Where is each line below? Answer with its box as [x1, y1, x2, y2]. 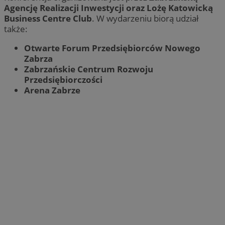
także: [4, 23, 28, 35]
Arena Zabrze [24, 84, 80, 96]
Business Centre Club [4, 12, 92, 24]
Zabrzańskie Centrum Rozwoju [24, 63, 153, 75]
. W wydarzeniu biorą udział [92, 12, 198, 24]
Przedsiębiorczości [24, 73, 102, 85]
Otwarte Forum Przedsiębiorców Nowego [24, 42, 200, 54]
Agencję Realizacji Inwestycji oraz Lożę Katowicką [4, 2, 213, 14]
